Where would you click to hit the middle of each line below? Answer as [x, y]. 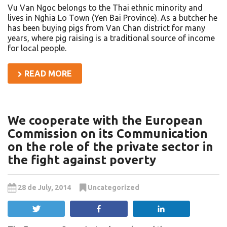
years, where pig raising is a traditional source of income [111, 38]
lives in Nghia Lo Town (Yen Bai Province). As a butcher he [112, 18]
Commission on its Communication [108, 134]
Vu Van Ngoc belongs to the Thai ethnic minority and [105, 8]
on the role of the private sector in [110, 147]
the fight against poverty [82, 160]
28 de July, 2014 [45, 188]
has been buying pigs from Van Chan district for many [106, 28]
